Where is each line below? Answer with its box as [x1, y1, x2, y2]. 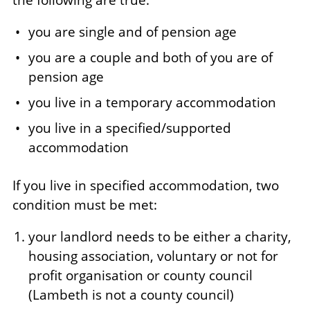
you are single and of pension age [28, 23, 237, 42]
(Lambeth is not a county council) [28, 286, 234, 304]
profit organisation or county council [28, 266, 253, 285]
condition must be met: [12, 196, 157, 215]
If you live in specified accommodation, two [12, 176, 279, 195]
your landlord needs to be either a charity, [28, 228, 291, 246]
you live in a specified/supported [28, 119, 231, 138]
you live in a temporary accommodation [28, 93, 276, 112]
